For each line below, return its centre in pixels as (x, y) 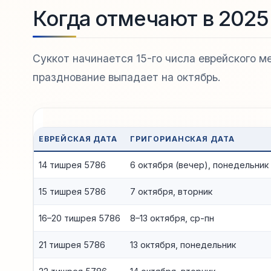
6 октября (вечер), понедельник (199, 165)
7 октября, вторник (171, 191)
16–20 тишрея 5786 (79, 218)
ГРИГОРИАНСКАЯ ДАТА (182, 139)
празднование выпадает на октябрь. (126, 77)
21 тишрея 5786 (72, 244)
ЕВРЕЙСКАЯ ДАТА (78, 139)
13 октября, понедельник (183, 244)
